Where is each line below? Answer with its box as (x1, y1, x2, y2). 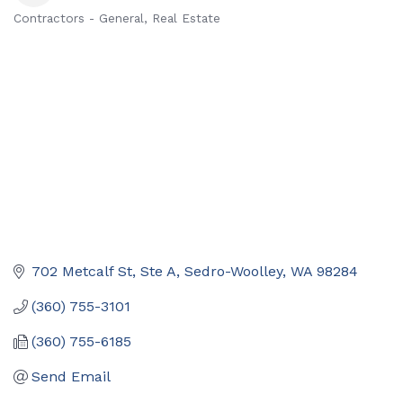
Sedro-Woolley (184, 263, 282, 281)
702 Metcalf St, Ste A (31, 263, 176, 281)
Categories (13, 22, 115, 47)
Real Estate (152, 11, 220, 25)
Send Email (31, 368, 111, 386)
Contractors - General (13, 11, 144, 25)
